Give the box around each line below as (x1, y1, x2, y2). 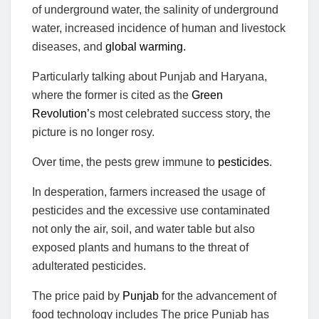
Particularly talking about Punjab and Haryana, (32, 70, 267, 83)
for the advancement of (159, 289, 276, 302)
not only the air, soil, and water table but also (32, 222, 255, 235)
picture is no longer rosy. (32, 125, 157, 138)
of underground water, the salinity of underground (32, 3, 278, 16)
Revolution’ (32, 107, 90, 120)
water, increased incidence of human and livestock (32, 21, 286, 34)
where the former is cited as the (32, 88, 189, 101)
